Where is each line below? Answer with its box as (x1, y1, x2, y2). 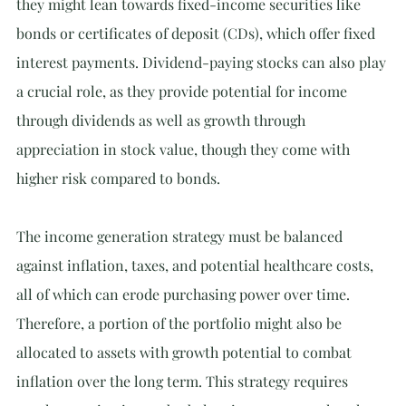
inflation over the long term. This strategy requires (16, 372, 352, 391)
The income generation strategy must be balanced (16, 227, 346, 246)
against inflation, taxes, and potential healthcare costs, (16, 256, 377, 275)
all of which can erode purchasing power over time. (16, 285, 353, 304)
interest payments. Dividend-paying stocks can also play (16, 53, 390, 72)
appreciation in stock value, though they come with (16, 140, 353, 159)
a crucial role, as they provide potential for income (16, 82, 351, 101)
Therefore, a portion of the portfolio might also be (16, 314, 345, 333)
